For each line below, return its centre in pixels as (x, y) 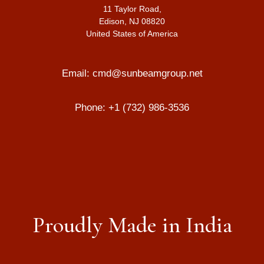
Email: (77, 73)
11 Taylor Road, (132, 9)
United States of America (132, 33)
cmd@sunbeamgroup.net (147, 73)
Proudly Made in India (132, 225)
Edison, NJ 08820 (132, 21)
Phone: (92, 107)
